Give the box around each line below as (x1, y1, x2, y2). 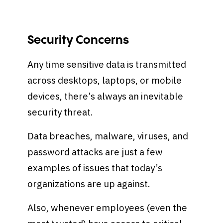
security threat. (27, 106, 98, 118)
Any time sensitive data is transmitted (27, 58, 187, 71)
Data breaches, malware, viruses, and (27, 130, 189, 142)
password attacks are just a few (27, 146, 163, 158)
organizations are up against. (27, 178, 153, 190)
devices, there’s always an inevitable (27, 90, 184, 103)
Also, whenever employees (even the (27, 201, 188, 214)
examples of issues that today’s (27, 162, 163, 174)
